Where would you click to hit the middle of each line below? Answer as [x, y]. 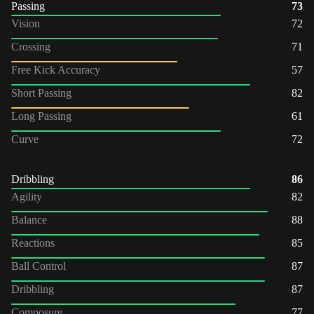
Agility [27, 196]
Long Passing [41, 116]
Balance [29, 219]
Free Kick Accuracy [56, 69]
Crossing [31, 46]
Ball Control [39, 266]
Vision [26, 23]
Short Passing [41, 93]
